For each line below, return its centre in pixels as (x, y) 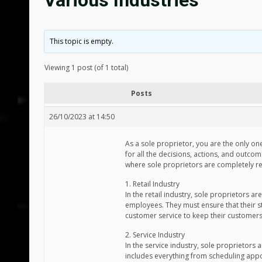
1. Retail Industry (152, 184)
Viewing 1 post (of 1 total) (86, 68)
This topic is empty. (82, 41)
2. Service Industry (155, 235)
